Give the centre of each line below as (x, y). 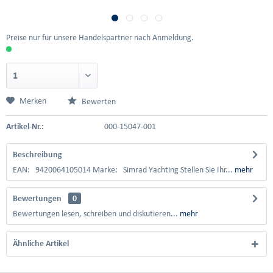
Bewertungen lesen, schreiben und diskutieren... (95, 214)
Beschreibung (37, 154)
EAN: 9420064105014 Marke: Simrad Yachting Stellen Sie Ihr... (123, 170)
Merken (33, 101)
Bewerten (98, 101)
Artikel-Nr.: (25, 126)
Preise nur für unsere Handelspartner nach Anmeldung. (100, 37)
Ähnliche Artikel (41, 243)
